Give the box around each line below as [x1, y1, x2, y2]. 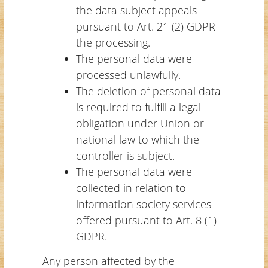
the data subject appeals [75, 2, 197, 17]
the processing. [75, 35, 150, 50]
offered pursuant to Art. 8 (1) [75, 212, 217, 227]
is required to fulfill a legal [75, 99, 201, 114]
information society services [75, 196, 211, 211]
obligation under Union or [75, 115, 204, 130]
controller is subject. [75, 148, 175, 163]
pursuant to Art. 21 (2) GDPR [75, 19, 215, 33]
